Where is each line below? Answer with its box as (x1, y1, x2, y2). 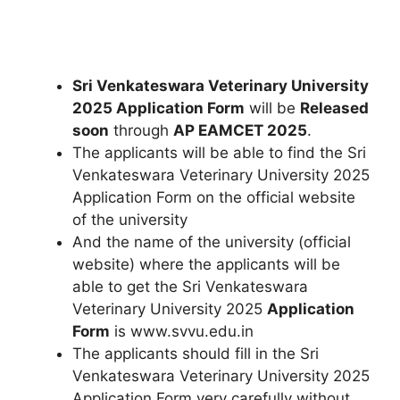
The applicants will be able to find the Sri (72, 143, 366, 162)
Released (300, 98, 369, 117)
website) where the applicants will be (72, 254, 340, 273)
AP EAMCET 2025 (173, 121, 307, 139)
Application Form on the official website (72, 187, 355, 206)
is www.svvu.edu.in (110, 321, 254, 340)
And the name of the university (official (72, 232, 351, 251)
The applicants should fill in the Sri (72, 344, 319, 362)
